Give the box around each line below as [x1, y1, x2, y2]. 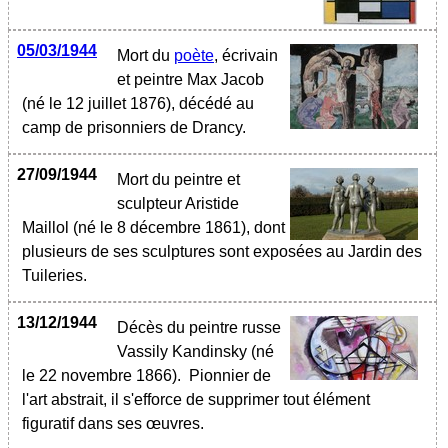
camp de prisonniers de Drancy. [22, 119, 246, 136]
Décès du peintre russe [117, 319, 281, 336]
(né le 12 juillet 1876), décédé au [22, 95, 254, 112]
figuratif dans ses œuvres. [22, 415, 204, 432]
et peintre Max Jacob [117, 71, 264, 88]
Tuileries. [22, 267, 95, 284]
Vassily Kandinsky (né [117, 343, 274, 360]
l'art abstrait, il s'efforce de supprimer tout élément [22, 391, 370, 408]
